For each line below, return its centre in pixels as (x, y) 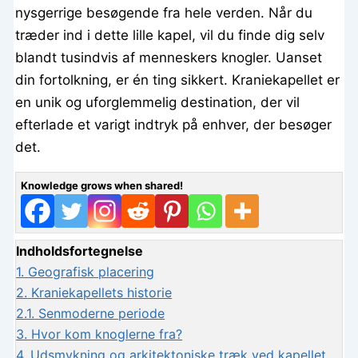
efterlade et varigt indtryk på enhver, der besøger (174, 124)
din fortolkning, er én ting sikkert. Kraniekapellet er (178, 80)
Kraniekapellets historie (102, 292)
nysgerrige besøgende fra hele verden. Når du (164, 12)
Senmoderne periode (102, 313)
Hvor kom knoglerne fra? (107, 334)
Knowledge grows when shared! (102, 185)
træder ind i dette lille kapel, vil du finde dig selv (170, 35)
